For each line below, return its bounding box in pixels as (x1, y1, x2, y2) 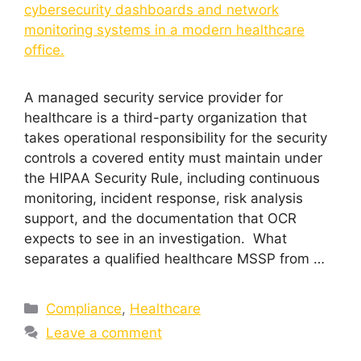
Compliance (46, 300, 122, 317)
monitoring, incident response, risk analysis (24, 189, 303, 206)
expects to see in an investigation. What (24, 230, 287, 247)
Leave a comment (46, 324, 163, 341)
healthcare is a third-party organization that (24, 109, 307, 126)
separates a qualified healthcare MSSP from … (24, 250, 325, 267)
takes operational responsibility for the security (24, 129, 327, 146)
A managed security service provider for (24, 89, 283, 106)
